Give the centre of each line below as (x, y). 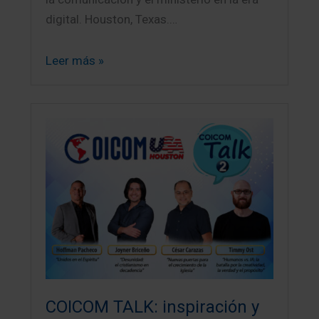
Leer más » (75, 61)
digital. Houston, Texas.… (112, 20)
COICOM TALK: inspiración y (153, 307)
